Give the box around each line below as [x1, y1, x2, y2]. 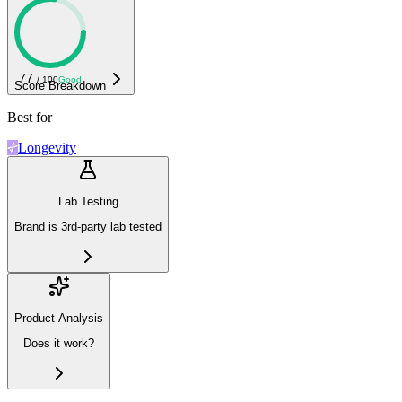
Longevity [18, 139, 76, 155]
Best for [7, 109, 52, 125]
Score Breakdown [14, 78, 106, 92]
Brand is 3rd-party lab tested [14, 220, 162, 234]
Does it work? [23, 336, 94, 351]
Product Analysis [14, 311, 103, 326]
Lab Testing [57, 195, 118, 209]
